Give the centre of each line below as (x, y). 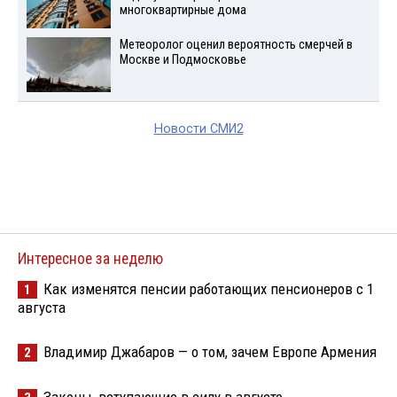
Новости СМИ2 (198, 129)
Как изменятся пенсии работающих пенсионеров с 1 (209, 289)
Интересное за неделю (90, 259)
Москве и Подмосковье (183, 59)
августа (42, 308)
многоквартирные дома (183, 10)
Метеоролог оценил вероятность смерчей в (236, 44)
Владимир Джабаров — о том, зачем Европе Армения (210, 352)
